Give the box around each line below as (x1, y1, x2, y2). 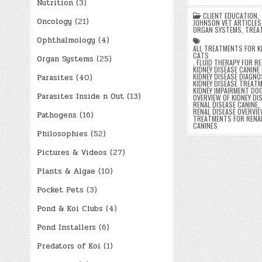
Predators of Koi (36, 240, 101, 252)
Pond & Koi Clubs (36, 202, 103, 215)
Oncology (36, 15, 72, 27)
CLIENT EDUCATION (202, 11, 257, 21)
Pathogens (36, 109, 77, 121)
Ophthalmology (36, 34, 95, 46)
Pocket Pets (36, 184, 84, 196)
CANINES (192, 120, 218, 131)
